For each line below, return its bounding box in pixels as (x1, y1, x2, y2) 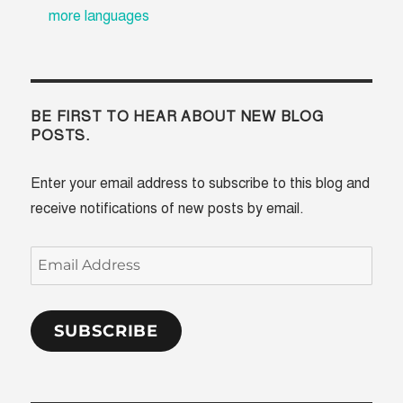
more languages (49, 7, 150, 26)
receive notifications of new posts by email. (31, 200, 305, 219)
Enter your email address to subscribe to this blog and (31, 175, 371, 193)
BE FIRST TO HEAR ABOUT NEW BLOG (31, 108, 324, 127)
